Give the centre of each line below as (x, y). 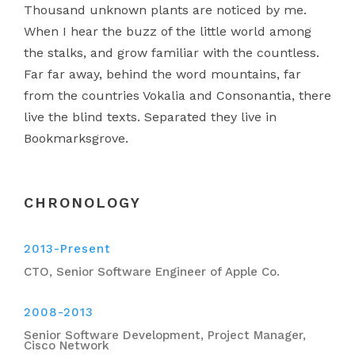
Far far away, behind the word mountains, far (162, 74)
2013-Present (67, 248)
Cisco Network (67, 345)
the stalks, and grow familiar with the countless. (172, 52)
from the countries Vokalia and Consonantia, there (177, 95)
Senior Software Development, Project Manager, (165, 335)
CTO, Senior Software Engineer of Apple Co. (152, 271)
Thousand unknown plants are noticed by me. (165, 10)
